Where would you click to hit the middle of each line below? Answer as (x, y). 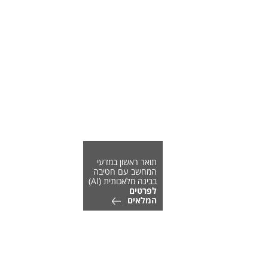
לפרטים (143, 190)
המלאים (142, 200)
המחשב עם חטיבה (125, 171)
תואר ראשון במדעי (127, 162)
